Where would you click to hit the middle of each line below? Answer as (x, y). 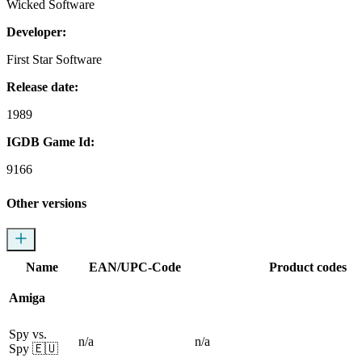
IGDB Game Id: (51, 141)
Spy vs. (28, 335)
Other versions (46, 203)
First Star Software (54, 59)
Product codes (308, 267)
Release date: (42, 86)
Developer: (36, 32)
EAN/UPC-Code (135, 267)
